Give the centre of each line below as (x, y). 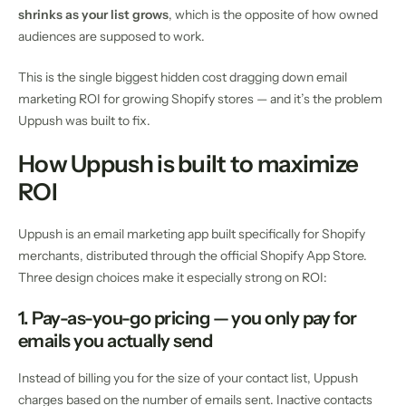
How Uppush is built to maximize (188, 164)
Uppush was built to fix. (84, 120)
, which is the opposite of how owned (273, 14)
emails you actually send (116, 340)
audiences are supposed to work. (111, 36)
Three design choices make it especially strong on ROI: (173, 277)
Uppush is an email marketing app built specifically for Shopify (192, 233)
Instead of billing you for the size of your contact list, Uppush (188, 377)
